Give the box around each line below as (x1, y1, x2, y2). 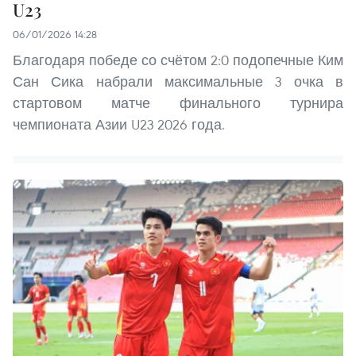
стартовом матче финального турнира (13, 94, 343, 113)
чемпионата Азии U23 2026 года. (13, 115, 225, 134)
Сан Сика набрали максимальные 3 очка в (13, 72, 343, 91)
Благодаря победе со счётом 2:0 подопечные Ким (13, 51, 343, 70)
